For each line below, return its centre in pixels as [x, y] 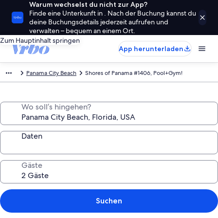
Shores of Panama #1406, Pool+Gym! [134, 73]
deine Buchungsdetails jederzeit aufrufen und [99, 22]
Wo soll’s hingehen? [56, 107]
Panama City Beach [51, 73]
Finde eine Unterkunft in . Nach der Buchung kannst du [113, 13]
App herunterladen [151, 49]
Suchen [109, 201]
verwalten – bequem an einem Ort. [82, 31]
